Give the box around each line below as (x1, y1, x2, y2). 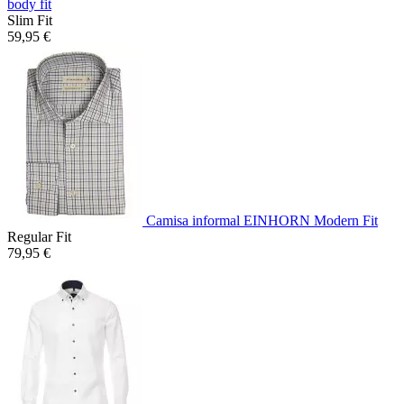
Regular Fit (7, 228, 71, 244)
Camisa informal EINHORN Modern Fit (146, 212, 378, 228)
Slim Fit (7, 12, 52, 28)
